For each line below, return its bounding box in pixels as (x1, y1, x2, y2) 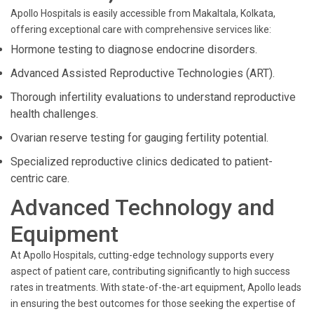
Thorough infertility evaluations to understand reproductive (11, 90, 296, 104)
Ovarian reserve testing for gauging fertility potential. (11, 131, 268, 144)
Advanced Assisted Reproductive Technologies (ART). (11, 67, 275, 80)
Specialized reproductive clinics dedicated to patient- (11, 155, 273, 168)
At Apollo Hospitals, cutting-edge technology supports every (11, 250, 274, 261)
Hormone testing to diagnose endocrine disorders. (11, 43, 257, 56)
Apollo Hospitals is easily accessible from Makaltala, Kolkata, (11, 8, 275, 19)
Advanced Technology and (11, 194, 275, 221)
